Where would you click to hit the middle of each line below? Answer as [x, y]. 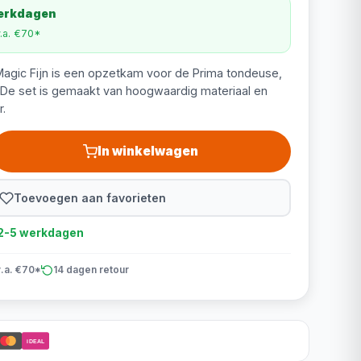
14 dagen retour [91, 270]
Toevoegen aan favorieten [90, 197]
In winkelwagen [148, 151]
